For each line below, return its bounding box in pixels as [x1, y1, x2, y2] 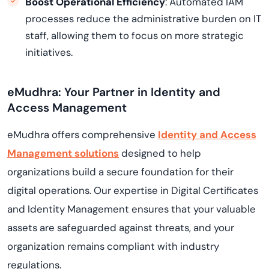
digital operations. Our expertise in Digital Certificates [7, 184, 258, 197]
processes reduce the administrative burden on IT [25, 12, 261, 25]
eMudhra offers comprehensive [7, 128, 158, 141]
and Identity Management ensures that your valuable [7, 202, 256, 216]
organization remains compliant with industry [7, 240, 219, 253]
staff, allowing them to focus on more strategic [25, 29, 244, 42]
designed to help [119, 147, 201, 160]
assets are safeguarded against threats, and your [7, 221, 234, 234]
